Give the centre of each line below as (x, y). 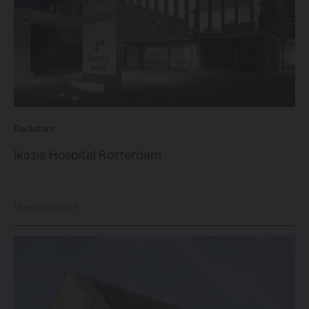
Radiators (34, 128)
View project (46, 207)
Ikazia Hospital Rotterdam (88, 154)
